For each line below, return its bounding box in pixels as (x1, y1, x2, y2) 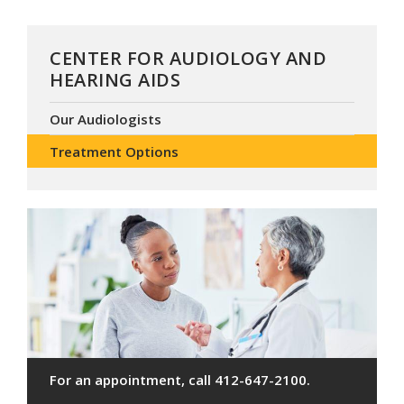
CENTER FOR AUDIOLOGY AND (50, 45, 326, 70)
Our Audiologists (50, 109, 161, 128)
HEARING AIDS (50, 67, 180, 92)
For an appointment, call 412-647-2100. (50, 371, 310, 390)
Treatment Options (50, 142, 179, 161)
